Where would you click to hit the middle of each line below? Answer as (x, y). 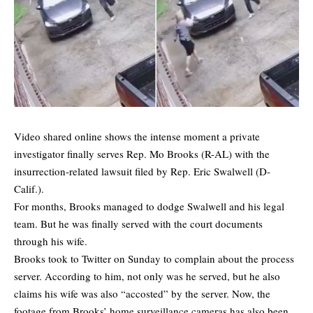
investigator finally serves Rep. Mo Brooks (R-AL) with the (142, 154)
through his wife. (51, 241)
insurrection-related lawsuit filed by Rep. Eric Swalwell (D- (142, 172)
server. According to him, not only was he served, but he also (147, 276)
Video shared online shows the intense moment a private (137, 137)
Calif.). (29, 189)
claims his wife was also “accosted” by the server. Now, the (142, 294)
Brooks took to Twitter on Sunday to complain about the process (154, 259)
